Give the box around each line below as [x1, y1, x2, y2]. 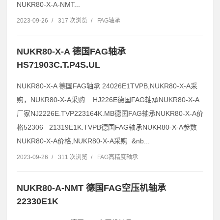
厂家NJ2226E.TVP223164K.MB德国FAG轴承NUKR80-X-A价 [17, 109, 203, 117]
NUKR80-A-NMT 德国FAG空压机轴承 [17, 183, 166, 193]
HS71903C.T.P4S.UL [17, 59, 100, 70]
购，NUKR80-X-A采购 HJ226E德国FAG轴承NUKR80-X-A [17, 95, 199, 104]
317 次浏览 [58, 17, 87, 24]
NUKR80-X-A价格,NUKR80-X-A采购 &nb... [17, 137, 150, 145]
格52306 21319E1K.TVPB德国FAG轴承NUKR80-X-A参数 [17, 123, 197, 131]
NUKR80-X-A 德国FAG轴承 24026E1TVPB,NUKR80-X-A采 [17, 82, 197, 90]
